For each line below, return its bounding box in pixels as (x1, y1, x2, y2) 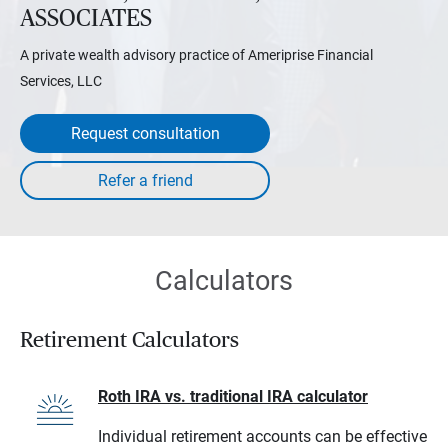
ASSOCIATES (20, 6, 152, 31)
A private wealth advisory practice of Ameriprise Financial (20, 46, 373, 63)
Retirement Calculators (20, 328, 239, 351)
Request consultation (70, 123, 220, 143)
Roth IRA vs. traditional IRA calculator (98, 386, 368, 406)
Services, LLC (20, 72, 102, 89)
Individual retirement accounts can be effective (98, 426, 427, 446)
